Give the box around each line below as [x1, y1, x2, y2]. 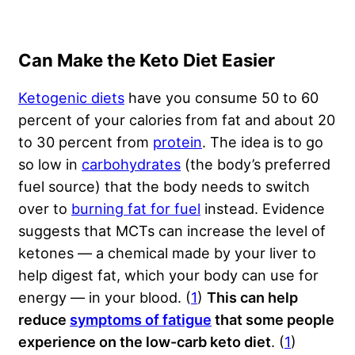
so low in [18, 155, 82, 173]
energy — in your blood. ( [18, 288, 191, 306]
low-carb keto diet [146, 332, 271, 350]
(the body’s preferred [181, 155, 330, 173]
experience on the [18, 332, 146, 350]
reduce [18, 310, 70, 328]
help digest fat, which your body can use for [18, 265, 319, 284]
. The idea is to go [202, 132, 323, 151]
